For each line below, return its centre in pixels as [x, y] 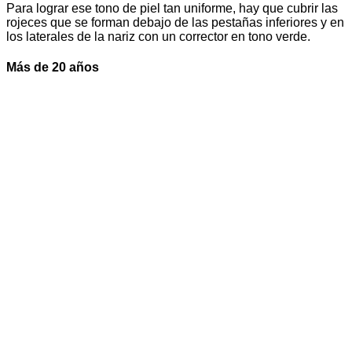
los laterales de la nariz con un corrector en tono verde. [158, 36]
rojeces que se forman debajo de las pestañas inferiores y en [175, 22]
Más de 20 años [53, 67]
